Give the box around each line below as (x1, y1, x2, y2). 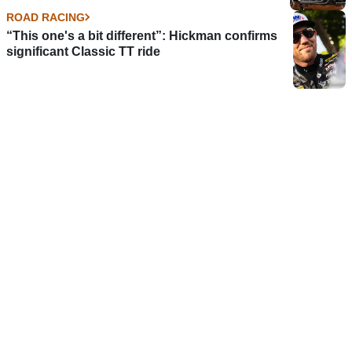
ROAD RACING (6, 10, 85, 24)
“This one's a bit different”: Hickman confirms (6, 28, 277, 42)
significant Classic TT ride (6, 44, 160, 58)
